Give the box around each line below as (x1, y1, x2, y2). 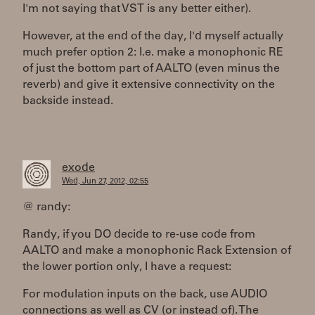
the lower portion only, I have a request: (22, 262, 231, 273)
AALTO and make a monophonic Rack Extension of (22, 245, 291, 257)
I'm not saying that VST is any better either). (22, 4, 251, 15)
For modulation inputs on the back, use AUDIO (22, 289, 267, 300)
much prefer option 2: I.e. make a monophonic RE (22, 47, 283, 58)
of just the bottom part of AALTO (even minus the (22, 63, 280, 75)
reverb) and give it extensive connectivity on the (22, 79, 275, 91)
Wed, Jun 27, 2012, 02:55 (62, 178, 148, 186)
